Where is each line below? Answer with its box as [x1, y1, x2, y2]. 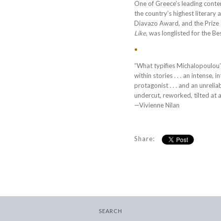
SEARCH [99, 208, 122, 214]
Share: [134, 135, 155, 143]
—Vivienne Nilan [134, 101, 180, 109]
